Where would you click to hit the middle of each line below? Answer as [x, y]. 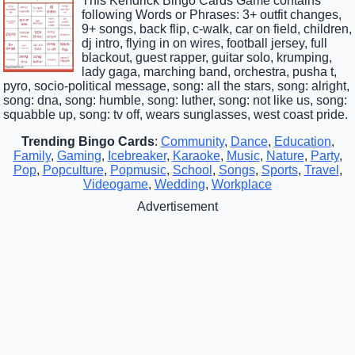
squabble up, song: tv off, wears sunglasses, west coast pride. [176, 115]
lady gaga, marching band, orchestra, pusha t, [209, 72]
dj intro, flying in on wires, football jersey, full [204, 44]
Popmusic [138, 170]
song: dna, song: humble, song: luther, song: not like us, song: [176, 101]
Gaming [79, 156]
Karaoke [196, 156]
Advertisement [177, 207]
